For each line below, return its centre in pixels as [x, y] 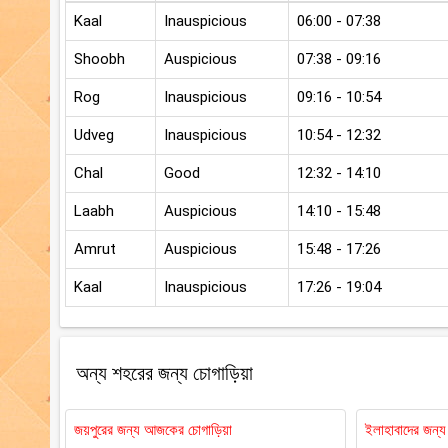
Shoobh [99, 59]
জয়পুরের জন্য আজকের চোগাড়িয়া [153, 430]
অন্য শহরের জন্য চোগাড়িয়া [164, 373]
